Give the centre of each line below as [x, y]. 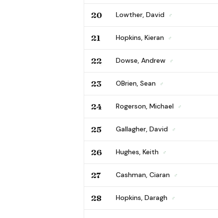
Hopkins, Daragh [143, 197]
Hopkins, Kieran [141, 37]
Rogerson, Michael [146, 106]
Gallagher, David [143, 129]
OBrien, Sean [137, 83]
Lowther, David [141, 14]
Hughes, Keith [138, 152]
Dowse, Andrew [142, 60]
